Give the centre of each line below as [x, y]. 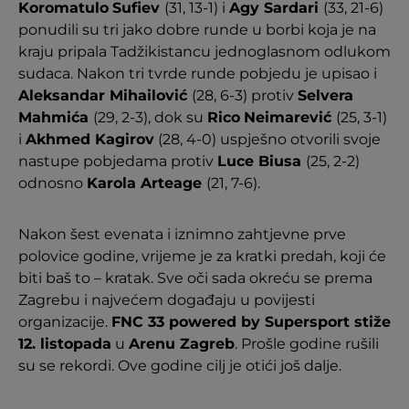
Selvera [325, 95]
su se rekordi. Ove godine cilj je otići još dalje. [180, 365]
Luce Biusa [262, 161]
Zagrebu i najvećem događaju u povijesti [167, 299]
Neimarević [290, 117]
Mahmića [56, 117]
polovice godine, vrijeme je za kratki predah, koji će [202, 256]
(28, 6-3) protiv [245, 95]
